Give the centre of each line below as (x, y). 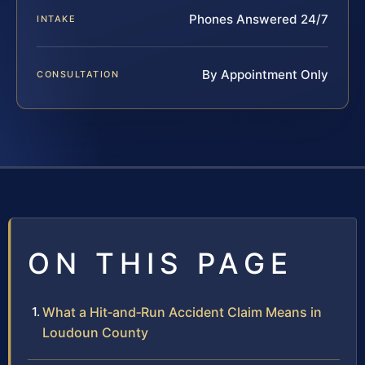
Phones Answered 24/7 (259, 20)
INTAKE (57, 19)
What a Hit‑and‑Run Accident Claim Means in (182, 312)
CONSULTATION (78, 75)
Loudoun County (95, 333)
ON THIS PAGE (161, 264)
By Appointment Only (265, 75)
